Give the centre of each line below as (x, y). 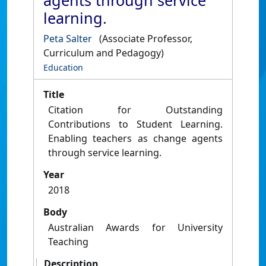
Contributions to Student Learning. (135, 124)
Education (63, 67)
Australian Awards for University (135, 227)
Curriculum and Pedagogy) (104, 53)
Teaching (68, 242)
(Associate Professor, (146, 39)
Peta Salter (68, 39)
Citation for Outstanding (135, 110)
